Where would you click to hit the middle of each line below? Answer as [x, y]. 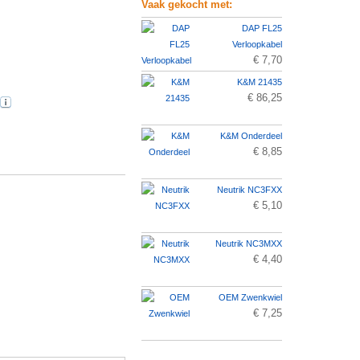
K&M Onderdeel [251, 136]
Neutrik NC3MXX [249, 243]
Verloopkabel [257, 44]
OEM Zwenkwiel [250, 297]
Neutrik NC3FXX [250, 190]
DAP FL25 [262, 28]
